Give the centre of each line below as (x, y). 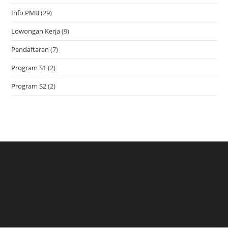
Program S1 (29, 67)
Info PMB (25, 12)
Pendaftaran (30, 49)
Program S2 (29, 86)
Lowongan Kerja (36, 31)
